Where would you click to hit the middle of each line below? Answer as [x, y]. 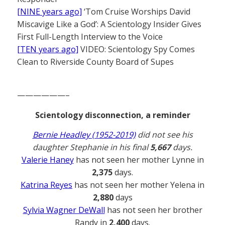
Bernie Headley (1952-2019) [84, 134]
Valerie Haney [47, 159]
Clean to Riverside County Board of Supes [95, 62]
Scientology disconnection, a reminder [113, 115]
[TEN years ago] [48, 49]
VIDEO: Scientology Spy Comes [137, 49]
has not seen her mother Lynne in [139, 159]
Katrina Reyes [46, 185]
